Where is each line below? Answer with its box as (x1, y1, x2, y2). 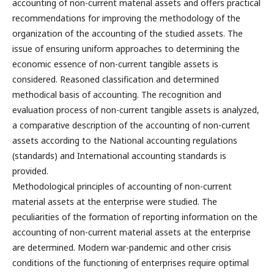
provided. (12, 165, 48, 177)
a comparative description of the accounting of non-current (12, 119, 250, 131)
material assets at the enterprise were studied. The (12, 195, 217, 207)
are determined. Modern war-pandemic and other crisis (12, 241, 231, 253)
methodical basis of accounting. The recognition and (12, 88, 221, 100)
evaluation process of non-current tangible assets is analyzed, (12, 103, 259, 116)
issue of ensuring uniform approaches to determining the (12, 42, 240, 54)
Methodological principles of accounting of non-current (12, 180, 232, 192)
